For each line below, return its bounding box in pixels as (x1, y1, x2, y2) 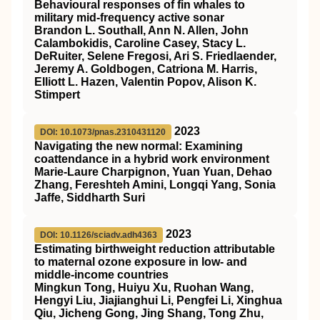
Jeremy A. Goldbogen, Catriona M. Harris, (34, 63, 257, 75)
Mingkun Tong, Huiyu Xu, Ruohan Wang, (34, 281, 254, 294)
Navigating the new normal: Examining (34, 140, 243, 152)
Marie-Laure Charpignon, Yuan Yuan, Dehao (34, 166, 272, 178)
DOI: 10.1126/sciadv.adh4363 (40, 230, 157, 240)
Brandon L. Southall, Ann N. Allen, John (34, 24, 249, 36)
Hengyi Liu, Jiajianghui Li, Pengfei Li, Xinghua (34, 294, 282, 306)
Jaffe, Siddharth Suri (34, 191, 145, 204)
